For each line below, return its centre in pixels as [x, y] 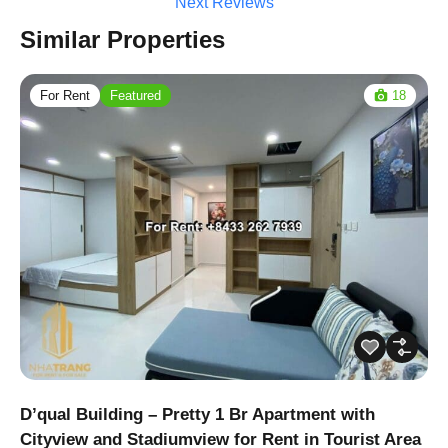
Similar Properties [122, 40]
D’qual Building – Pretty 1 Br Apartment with [197, 415]
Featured [135, 96]
